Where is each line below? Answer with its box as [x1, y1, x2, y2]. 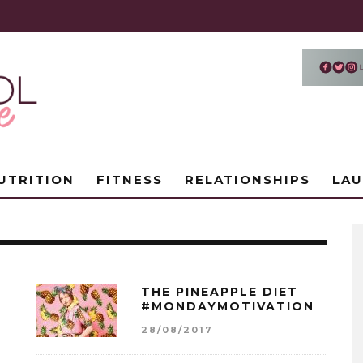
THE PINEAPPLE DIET [141, 284, 298, 299]
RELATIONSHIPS [185, 172, 310, 187]
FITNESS [96, 172, 163, 187]
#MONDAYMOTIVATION [141, 299, 314, 314]
